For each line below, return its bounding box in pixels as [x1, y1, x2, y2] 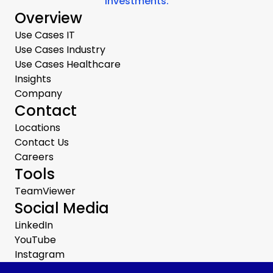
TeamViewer [15, 184, 76, 199]
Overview [15, 8, 82, 29]
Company [15, 87, 62, 101]
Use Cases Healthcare [15, 57, 121, 72]
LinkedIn [15, 218, 53, 233]
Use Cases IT [15, 28, 75, 43]
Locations [15, 121, 60, 135]
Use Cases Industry [15, 43, 105, 57]
